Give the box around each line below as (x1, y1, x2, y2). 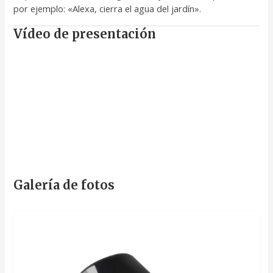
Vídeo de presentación (13, 26, 157, 42)
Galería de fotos (13, 177, 115, 193)
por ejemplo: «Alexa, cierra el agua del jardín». (13, 2, 202, 15)
